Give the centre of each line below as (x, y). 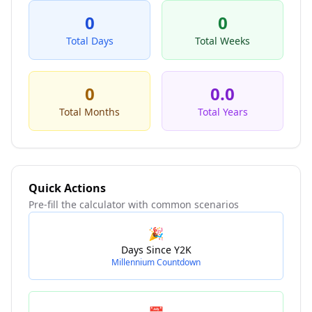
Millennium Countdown (156, 262)
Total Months (89, 112)
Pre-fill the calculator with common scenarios (134, 204)
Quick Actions (67, 188)
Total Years (223, 112)
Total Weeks (223, 41)
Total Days (89, 41)
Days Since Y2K (156, 250)
